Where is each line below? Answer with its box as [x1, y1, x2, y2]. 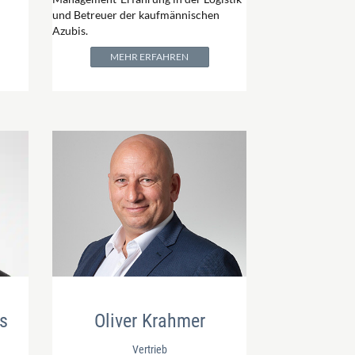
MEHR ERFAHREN [110, 50, 189, 63]
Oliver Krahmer [94, 309, 205, 332]
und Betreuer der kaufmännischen [52, 7, 219, 21]
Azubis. [52, 23, 88, 37]
